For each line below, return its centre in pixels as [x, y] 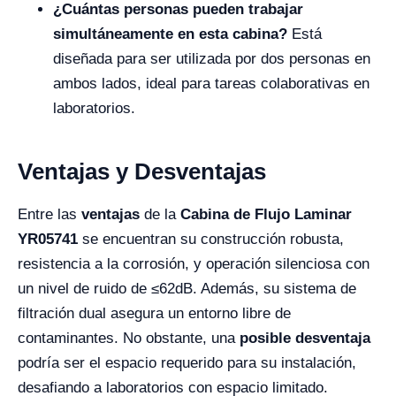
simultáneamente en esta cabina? [170, 34]
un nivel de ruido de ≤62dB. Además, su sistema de [187, 289]
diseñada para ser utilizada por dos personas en [212, 59]
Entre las [49, 214]
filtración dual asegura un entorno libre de [154, 313]
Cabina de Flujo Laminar [266, 214]
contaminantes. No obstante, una [129, 338]
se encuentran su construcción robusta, [211, 239]
